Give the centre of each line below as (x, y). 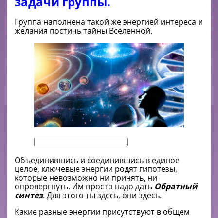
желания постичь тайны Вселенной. (83, 31)
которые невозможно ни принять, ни (86, 177)
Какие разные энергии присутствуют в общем (102, 211)
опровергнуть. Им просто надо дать (84, 186)
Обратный (176, 186)
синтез (29, 195)
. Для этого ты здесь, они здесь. (102, 195)
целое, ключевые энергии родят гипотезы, (96, 169)
